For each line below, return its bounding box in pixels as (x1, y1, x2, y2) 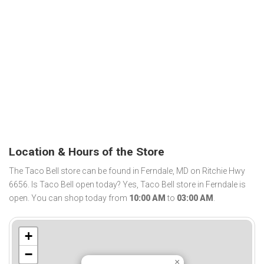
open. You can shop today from (9, 193, 129, 203)
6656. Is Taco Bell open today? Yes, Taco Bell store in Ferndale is (9, 180, 246, 190)
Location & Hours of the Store (9, 144, 164, 159)
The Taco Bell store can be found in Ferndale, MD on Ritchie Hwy (9, 166, 245, 176)
